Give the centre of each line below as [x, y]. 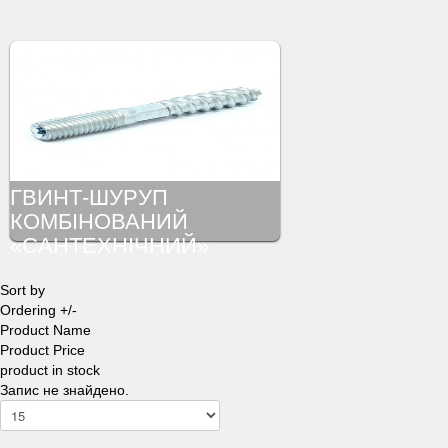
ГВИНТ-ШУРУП [89, 198]
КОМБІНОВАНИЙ [99, 222]
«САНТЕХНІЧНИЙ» [109, 246]
